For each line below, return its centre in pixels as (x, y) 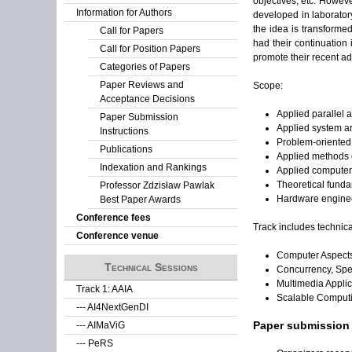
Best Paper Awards (140, 200)
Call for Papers (132, 31)
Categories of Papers (145, 67)
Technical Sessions (151, 267)
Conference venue (117, 236)
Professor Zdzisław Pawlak (157, 185)
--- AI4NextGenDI (112, 307)
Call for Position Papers (150, 49)
